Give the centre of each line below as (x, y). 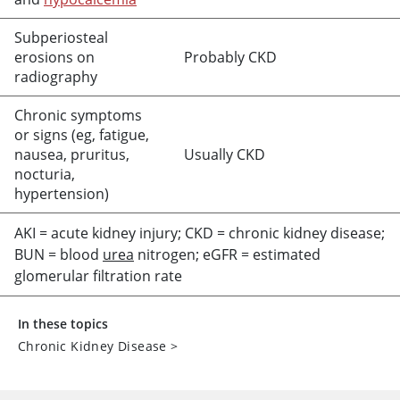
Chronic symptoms (78, 115)
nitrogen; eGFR (187, 254)
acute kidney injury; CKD (132, 233)
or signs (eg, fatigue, (82, 135)
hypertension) (62, 194)
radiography (56, 77)
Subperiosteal (61, 37)
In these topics (63, 324)
